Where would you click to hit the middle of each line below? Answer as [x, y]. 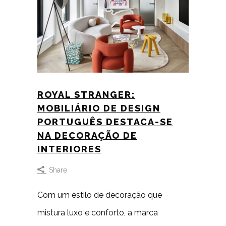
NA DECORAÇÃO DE [87, 135]
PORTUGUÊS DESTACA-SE [105, 122]
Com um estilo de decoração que [100, 195]
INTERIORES [69, 149]
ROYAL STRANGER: [86, 94]
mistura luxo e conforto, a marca [98, 212]
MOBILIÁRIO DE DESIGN [99, 108]
